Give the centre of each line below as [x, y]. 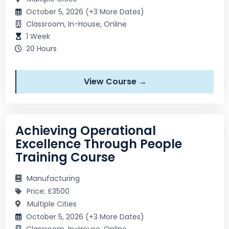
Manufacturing [53, 178]
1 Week [38, 36]
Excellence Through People [99, 144]
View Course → [115, 81]
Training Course [65, 157]
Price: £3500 [48, 191]
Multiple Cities [51, 204]
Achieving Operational [86, 130]
